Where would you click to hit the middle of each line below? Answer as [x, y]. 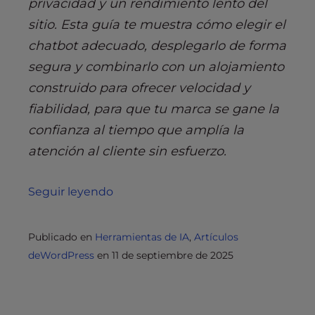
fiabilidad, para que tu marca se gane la [154, 109]
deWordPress [63, 256]
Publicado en [62, 237]
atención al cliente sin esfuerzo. [127, 152]
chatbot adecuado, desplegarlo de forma [157, 46]
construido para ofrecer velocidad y [139, 88]
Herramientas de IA [142, 237]
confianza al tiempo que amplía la [136, 130]
